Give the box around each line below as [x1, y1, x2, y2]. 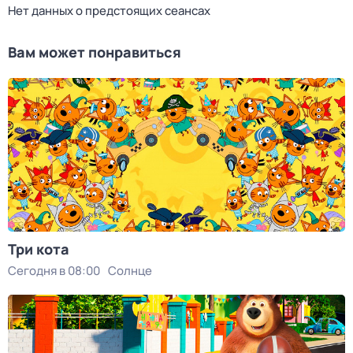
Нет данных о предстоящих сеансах [8, 2, 210, 19]
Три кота [8, 240, 69, 258]
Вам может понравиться [8, 43, 181, 61]
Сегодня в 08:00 [8, 262, 100, 279]
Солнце [108, 262, 152, 279]
